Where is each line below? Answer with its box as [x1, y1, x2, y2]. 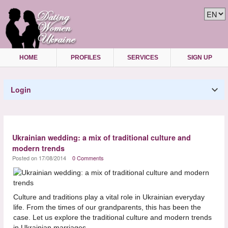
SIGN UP [187, 54, 212, 61]
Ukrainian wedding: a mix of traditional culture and [12, 132, 191, 142]
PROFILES [70, 54, 101, 61]
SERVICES [127, 54, 158, 61]
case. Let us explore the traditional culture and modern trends [13, 213, 212, 221]
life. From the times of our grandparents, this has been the [13, 203, 201, 211]
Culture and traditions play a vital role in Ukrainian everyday [13, 192, 205, 201]
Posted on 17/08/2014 [12, 153, 66, 162]
